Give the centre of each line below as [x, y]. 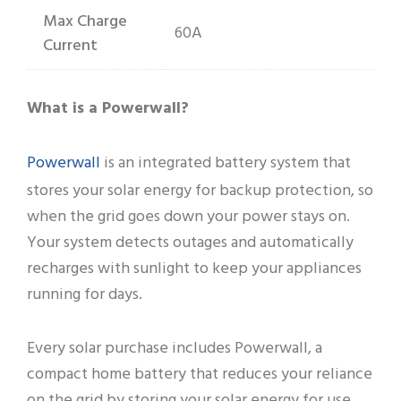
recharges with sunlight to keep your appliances [194, 269]
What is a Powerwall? [108, 109]
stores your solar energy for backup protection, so [200, 191]
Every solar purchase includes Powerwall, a [175, 349]
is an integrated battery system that [226, 163]
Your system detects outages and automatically [190, 243]
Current [70, 47]
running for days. [85, 294]
